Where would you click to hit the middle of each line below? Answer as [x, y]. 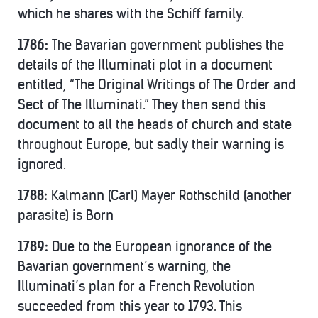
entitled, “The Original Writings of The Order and [157, 85]
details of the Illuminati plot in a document [145, 65]
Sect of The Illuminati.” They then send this [142, 105]
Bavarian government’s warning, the [124, 267]
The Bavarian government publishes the [168, 45]
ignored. [42, 164]
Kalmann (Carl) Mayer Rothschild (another [171, 196]
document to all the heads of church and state [155, 125]
